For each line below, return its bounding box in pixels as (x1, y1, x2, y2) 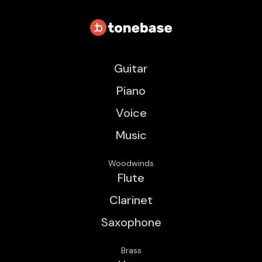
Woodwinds (108, 158, 154, 169)
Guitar (114, 61, 148, 77)
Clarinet (109, 192, 153, 208)
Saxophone (101, 215, 161, 230)
